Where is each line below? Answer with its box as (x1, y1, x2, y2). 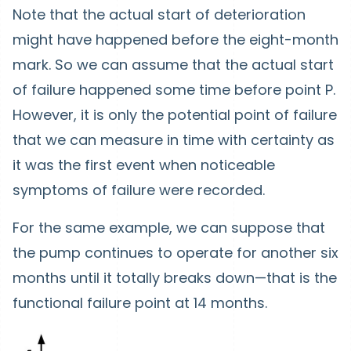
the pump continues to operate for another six (13, 243, 338, 263)
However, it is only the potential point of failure (13, 105, 337, 125)
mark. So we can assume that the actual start (13, 55, 334, 75)
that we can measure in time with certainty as (13, 130, 335, 150)
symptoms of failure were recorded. (13, 180, 265, 201)
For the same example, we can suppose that (13, 218, 325, 238)
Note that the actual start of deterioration (13, 5, 306, 25)
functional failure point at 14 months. (13, 293, 267, 313)
